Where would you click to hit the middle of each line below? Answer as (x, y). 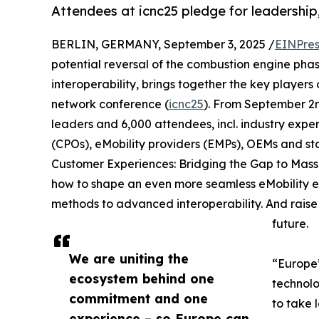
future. (290, 224)
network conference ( (110, 104)
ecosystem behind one (142, 279)
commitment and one (138, 299)
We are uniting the (129, 259)
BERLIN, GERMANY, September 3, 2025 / (163, 45)
